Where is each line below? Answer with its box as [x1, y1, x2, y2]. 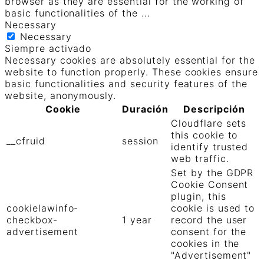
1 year [122, 213, 152, 226]
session [122, 134, 159, 147]
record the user [171, 213, 247, 226]
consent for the [171, 225, 247, 237]
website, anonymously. [5, 89, 117, 101]
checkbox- [6, 213, 58, 226]
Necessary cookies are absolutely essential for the [5, 54, 255, 66]
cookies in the [171, 237, 240, 249]
